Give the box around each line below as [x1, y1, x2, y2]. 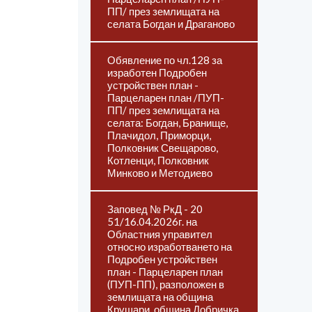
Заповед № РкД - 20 [107, 203, 203, 215]
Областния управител [107, 228, 212, 240]
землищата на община [107, 290, 213, 303]
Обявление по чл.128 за [107, 54, 222, 66]
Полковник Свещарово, [107, 141, 218, 154]
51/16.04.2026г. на [107, 215, 197, 228]
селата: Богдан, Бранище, [107, 116, 228, 129]
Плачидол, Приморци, [107, 129, 211, 141]
